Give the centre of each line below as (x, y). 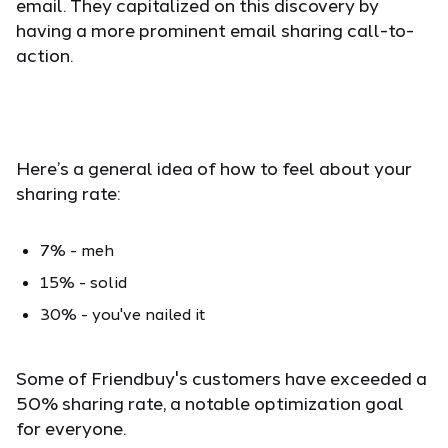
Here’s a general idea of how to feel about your (214, 167)
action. (44, 54)
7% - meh (77, 249)
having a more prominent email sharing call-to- (215, 29)
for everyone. (71, 427)
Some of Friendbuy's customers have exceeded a (221, 377)
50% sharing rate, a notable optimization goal (210, 402)
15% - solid (83, 281)
